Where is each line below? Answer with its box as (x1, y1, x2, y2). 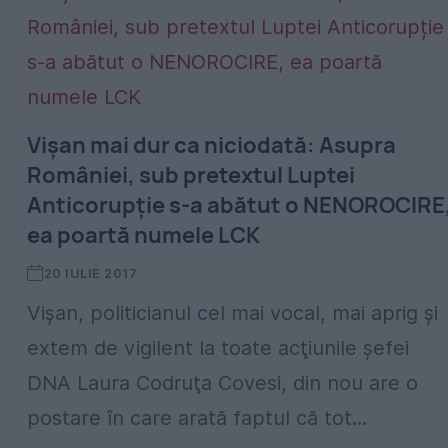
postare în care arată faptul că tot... (27, 406, 367, 430)
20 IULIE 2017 (43, 265, 138, 281)
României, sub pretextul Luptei (27, 160, 355, 190)
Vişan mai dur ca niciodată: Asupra (27, 130, 396, 160)
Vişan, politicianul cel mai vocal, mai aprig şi (27, 301, 438, 325)
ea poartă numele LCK (27, 220, 260, 250)
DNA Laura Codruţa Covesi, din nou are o (27, 371, 418, 395)
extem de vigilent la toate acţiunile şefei (27, 336, 409, 360)
